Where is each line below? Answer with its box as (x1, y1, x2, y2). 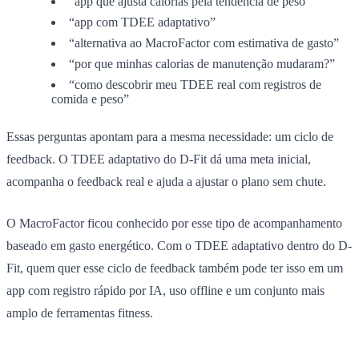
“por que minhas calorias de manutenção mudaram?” (69, 56, 335, 71)
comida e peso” (51, 91, 129, 106)
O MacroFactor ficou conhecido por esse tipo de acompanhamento (6, 216, 342, 230)
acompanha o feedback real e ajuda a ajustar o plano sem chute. (6, 174, 326, 188)
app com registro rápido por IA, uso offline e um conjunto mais (6, 283, 325, 297)
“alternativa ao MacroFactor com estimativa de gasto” (69, 35, 339, 50)
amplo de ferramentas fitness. (6, 305, 153, 320)
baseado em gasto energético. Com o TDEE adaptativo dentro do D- (6, 238, 352, 252)
